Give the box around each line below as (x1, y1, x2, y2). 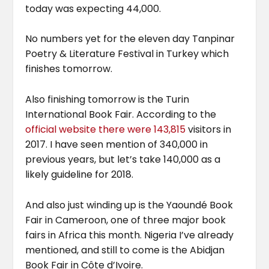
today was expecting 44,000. (25, 1, 162, 16)
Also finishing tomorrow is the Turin (25, 92, 190, 107)
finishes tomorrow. (25, 62, 113, 76)
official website (25, 122, 97, 137)
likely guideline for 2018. (25, 168, 134, 182)
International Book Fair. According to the (25, 107, 217, 122)
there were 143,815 (96, 122, 186, 137)
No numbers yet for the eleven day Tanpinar (25, 32, 235, 46)
